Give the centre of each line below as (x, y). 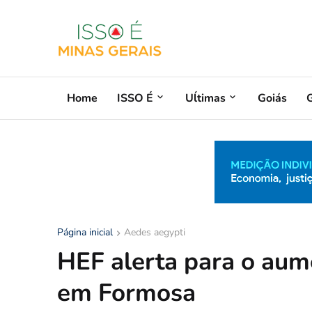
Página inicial (85, 232)
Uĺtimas (205, 98)
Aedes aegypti (155, 232)
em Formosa (126, 293)
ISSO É (135, 98)
